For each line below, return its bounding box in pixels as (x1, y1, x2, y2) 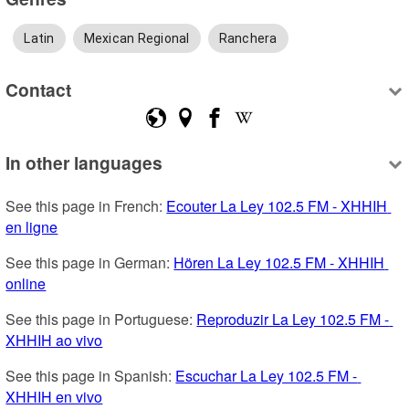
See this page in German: (5, 251, 174, 273)
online (5, 272, 47, 294)
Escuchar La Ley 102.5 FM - (175, 364, 358, 386)
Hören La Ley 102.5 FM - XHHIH (173, 251, 385, 273)
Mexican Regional (83, 30, 190, 46)
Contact (5, 77, 72, 103)
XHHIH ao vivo (5, 329, 103, 351)
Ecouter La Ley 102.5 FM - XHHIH (166, 194, 388, 216)
